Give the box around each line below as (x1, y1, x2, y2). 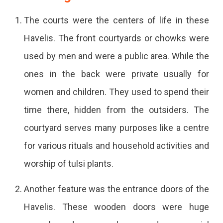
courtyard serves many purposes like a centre (23, 122, 210, 133)
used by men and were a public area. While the (23, 50, 210, 61)
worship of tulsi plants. (23, 158, 117, 169)
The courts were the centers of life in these (23, 14, 210, 25)
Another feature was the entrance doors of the (23, 183, 210, 194)
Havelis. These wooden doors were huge (23, 201, 210, 212)
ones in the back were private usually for (23, 68, 210, 79)
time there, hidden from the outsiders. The (23, 104, 210, 115)
